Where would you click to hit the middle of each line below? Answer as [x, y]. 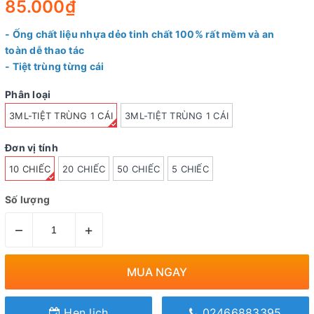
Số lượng [27, 200]
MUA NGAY [157, 272]
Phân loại [28, 94]
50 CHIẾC [138, 169]
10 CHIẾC [30, 169]
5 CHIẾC [190, 169]
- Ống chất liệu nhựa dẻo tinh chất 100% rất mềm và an [140, 34]
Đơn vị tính [32, 147]
